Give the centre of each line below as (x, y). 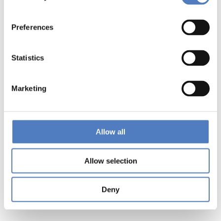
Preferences (33, 27)
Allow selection (110, 161)
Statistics (28, 58)
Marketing (29, 88)
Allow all (110, 132)
